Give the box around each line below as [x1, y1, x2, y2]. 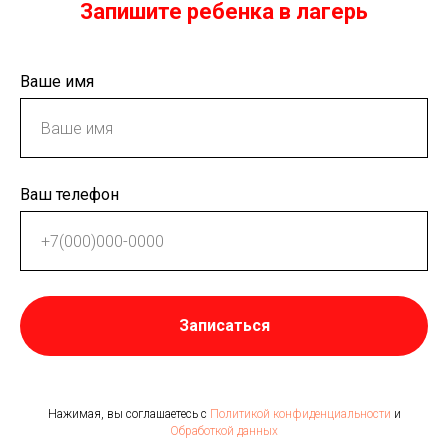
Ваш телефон [20, 185, 119, 205]
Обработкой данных [170, 423, 278, 438]
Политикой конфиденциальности [209, 406, 391, 421]
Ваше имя [20, 72, 94, 92]
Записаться [178, 315, 270, 335]
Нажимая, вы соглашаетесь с [47, 406, 210, 421]
